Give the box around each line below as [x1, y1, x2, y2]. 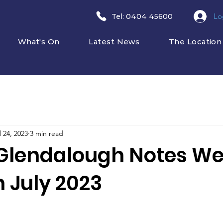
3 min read [30, 128, 63, 138]
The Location [169, 36, 222, 46]
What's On [17, 36, 60, 46]
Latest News [89, 36, 140, 46]
